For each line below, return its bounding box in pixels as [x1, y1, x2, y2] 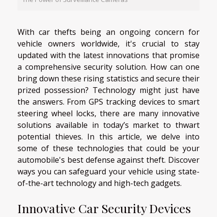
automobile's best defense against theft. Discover [17, 154, 200, 165]
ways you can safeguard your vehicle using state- [17, 166, 200, 177]
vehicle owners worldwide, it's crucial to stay [17, 38, 200, 49]
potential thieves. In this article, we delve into [17, 131, 200, 142]
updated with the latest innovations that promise [17, 49, 200, 61]
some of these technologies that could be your [17, 142, 200, 154]
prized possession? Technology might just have [17, 84, 200, 95]
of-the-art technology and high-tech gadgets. [17, 177, 182, 188]
